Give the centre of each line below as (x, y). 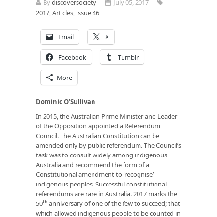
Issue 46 (88, 12)
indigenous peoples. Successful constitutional (101, 184)
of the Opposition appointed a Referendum (98, 126)
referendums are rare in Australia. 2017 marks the (107, 194)
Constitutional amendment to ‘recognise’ (95, 174)
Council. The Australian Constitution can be (98, 135)
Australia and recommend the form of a (93, 164)
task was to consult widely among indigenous (101, 155)
